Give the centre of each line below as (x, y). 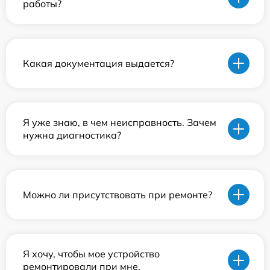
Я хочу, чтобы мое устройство (91, 254)
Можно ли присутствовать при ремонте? (118, 194)
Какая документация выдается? (99, 63)
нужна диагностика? (72, 135)
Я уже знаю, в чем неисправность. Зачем (120, 122)
